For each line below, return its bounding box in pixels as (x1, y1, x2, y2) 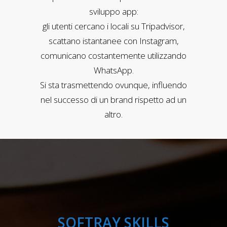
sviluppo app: (89, 5, 138, 17)
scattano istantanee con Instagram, (48, 34, 179, 47)
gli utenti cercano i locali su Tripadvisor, (42, 20, 185, 32)
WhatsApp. (93, 64, 134, 76)
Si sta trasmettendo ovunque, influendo (40, 79, 187, 91)
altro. (104, 108, 123, 120)
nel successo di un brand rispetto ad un (41, 93, 186, 105)
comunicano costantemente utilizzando (41, 49, 186, 61)
